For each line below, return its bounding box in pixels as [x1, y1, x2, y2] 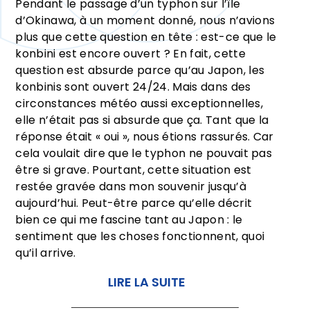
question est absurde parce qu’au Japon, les [15, 62, 265, 79]
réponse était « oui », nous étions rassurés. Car [15, 129, 274, 145]
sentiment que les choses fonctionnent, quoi [15, 228, 265, 245]
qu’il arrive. [15, 245, 76, 262]
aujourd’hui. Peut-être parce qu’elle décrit [15, 195, 253, 212]
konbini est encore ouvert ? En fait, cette [15, 46, 246, 62]
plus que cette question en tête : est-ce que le [15, 29, 277, 46]
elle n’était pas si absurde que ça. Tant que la [15, 112, 269, 129]
